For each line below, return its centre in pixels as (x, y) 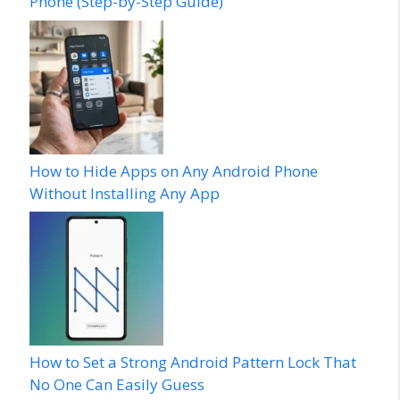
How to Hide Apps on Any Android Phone (174, 171)
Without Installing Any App (125, 193)
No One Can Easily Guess (117, 385)
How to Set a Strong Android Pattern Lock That (193, 362)
